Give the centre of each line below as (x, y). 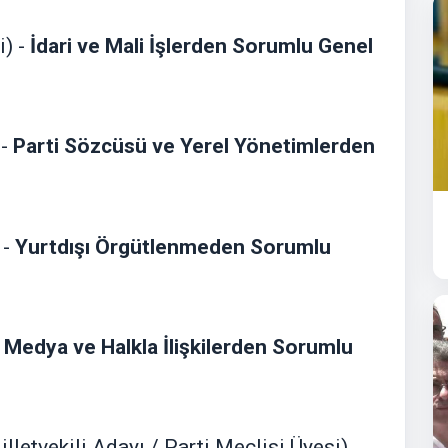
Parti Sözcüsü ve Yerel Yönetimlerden (194, 146)
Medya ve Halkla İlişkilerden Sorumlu (178, 346)
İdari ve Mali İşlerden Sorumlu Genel (201, 46)
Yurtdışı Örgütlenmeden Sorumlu (173, 246)
